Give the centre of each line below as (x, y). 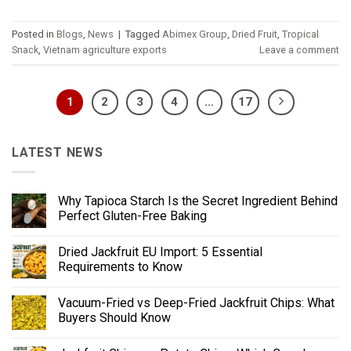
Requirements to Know (120, 267)
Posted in (34, 34)
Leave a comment (299, 50)
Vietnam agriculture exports (105, 50)
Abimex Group (195, 34)
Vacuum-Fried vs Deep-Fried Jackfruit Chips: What (196, 303)
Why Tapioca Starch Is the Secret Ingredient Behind (198, 201)
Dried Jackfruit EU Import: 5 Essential (160, 252)
